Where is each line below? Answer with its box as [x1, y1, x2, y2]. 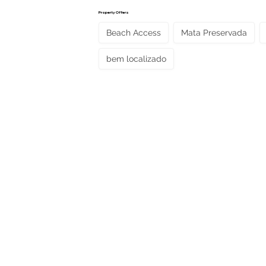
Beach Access [106, 27, 161, 37]
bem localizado [106, 53, 166, 64]
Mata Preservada [181, 27, 247, 37]
